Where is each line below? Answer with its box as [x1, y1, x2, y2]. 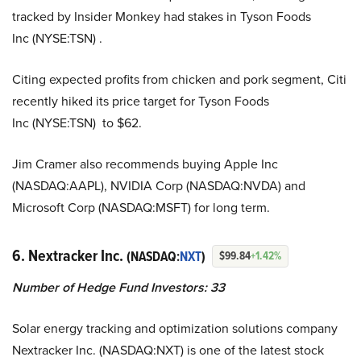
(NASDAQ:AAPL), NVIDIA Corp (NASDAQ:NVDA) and [12, 176, 305, 196]
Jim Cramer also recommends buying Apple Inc [12, 155, 278, 174]
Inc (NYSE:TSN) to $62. [12, 114, 142, 133]
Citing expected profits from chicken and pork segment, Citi [12, 70, 346, 89]
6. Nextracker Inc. [12, 243, 127, 268]
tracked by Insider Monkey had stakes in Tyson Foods [12, 7, 311, 27]
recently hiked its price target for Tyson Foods [12, 92, 269, 111]
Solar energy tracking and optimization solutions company [12, 319, 338, 338]
